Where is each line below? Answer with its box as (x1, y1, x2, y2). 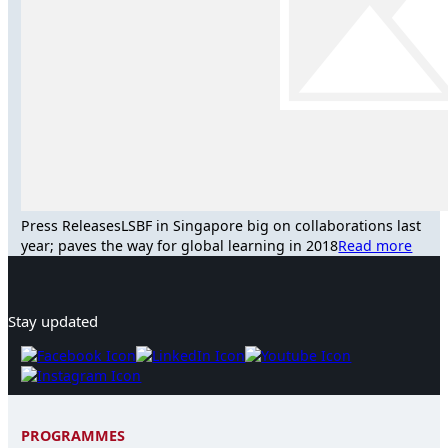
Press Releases (21, 215, 122, 235)
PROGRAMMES (21, 426, 126, 446)
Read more (338, 235, 413, 255)
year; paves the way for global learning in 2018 (21, 235, 339, 255)
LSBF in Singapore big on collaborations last (121, 215, 422, 235)
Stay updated (8, 310, 98, 331)
